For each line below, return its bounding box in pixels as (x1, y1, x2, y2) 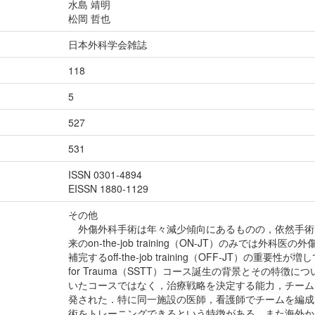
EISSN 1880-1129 (68, 181, 149, 195)
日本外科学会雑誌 (68, 37, 148, 51)
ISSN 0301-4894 (68, 167, 143, 181)
